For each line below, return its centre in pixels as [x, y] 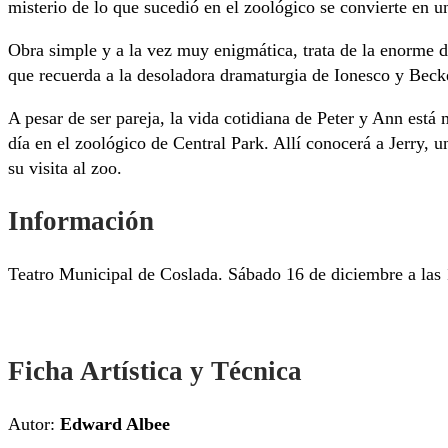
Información [81, 221]
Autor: [34, 424]
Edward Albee [115, 424]
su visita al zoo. [65, 167]
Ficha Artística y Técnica [155, 370]
